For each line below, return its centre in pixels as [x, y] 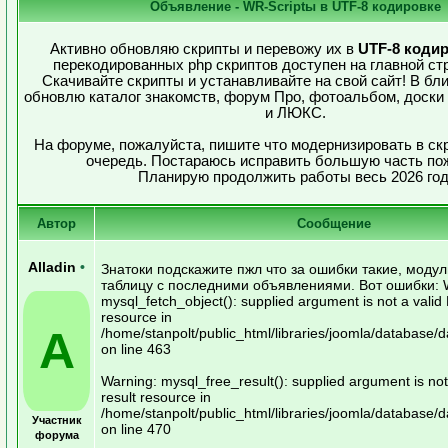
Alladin [54, 267]
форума [56, 434]
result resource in [156, 396]
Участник [56, 419]
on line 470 [136, 428]
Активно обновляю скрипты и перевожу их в [204, 48]
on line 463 [136, 348]
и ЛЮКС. [295, 112]
